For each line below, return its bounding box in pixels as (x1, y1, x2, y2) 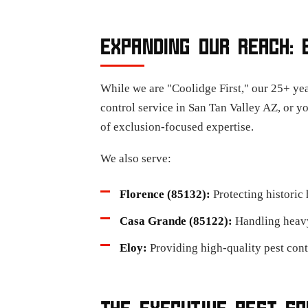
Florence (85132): (120, 188, 210, 201)
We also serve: (100, 152, 171, 165)
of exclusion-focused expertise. (100, 120, 254, 133)
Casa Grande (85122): (120, 214, 232, 228)
